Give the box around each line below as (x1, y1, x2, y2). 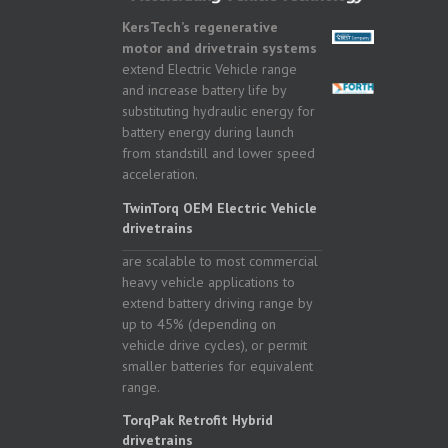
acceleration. (122, 165, 198, 184)
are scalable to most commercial (122, 252, 318, 271)
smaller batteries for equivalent (122, 357, 313, 376)
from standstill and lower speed (122, 144, 315, 163)
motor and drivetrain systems (122, 39, 317, 58)
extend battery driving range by (122, 294, 312, 313)
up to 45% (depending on (122, 315, 276, 334)
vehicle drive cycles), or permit (122, 336, 307, 355)
